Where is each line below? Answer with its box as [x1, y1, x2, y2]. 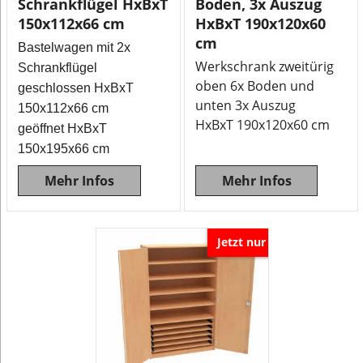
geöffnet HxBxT [18, 122, 108, 135]
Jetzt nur [217, 233, 267, 250]
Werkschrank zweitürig [195, 58, 334, 75]
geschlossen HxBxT [18, 81, 135, 95]
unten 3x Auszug [195, 96, 296, 114]
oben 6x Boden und [195, 77, 314, 95]
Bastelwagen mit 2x [18, 41, 131, 54]
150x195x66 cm [18, 142, 110, 156]
